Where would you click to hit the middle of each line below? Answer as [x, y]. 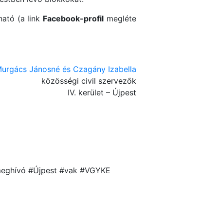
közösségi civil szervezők [89, 81]
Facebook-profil [73, 19]
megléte [120, 19]
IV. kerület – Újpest [102, 93]
